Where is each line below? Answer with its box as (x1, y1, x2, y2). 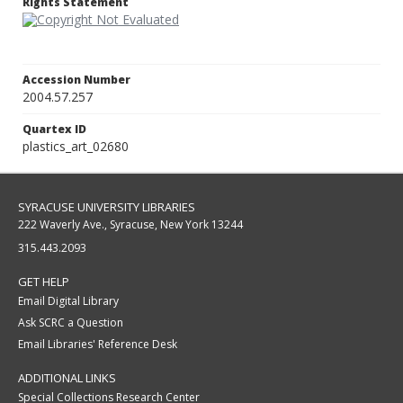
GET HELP (18, 273, 69, 291)
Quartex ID (22, 121, 86, 138)
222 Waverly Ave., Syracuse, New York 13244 (18, 217, 243, 233)
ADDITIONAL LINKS (18, 370, 116, 387)
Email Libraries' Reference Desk (18, 336, 177, 353)
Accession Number (22, 72, 130, 88)
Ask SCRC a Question (18, 315, 123, 331)
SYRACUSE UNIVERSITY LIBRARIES (18, 199, 195, 216)
